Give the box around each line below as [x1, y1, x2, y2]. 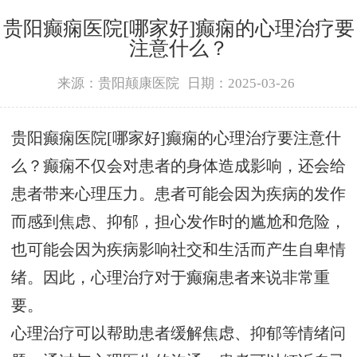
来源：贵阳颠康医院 [57, 75, 179, 91]
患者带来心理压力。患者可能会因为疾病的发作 [11, 186, 346, 203]
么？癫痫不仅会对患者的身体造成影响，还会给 [11, 158, 346, 175]
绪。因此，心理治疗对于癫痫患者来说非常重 [11, 269, 330, 287]
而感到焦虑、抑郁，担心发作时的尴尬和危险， [11, 214, 346, 231]
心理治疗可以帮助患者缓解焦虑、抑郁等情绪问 [11, 325, 346, 343]
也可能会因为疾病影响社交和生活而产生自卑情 [11, 241, 346, 259]
